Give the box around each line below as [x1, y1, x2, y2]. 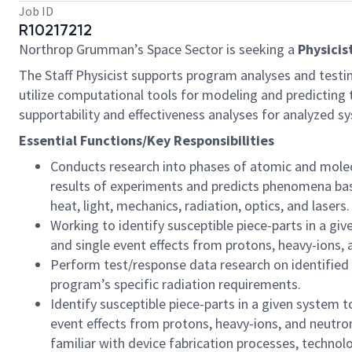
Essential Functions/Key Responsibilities [19, 131, 274, 149]
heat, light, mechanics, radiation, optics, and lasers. [50, 196, 350, 214]
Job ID [19, 3, 53, 19]
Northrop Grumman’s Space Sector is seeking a [19, 40, 298, 58]
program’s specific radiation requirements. [50, 275, 301, 293]
